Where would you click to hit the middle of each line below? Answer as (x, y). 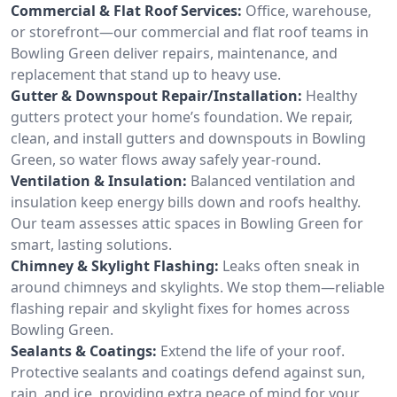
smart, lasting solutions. (91, 244)
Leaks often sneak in (291, 265)
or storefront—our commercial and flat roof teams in (190, 31)
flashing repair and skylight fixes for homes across (180, 308)
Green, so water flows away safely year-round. (166, 159)
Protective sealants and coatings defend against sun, (188, 372)
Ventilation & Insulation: (99, 180)
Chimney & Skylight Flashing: (115, 265)
